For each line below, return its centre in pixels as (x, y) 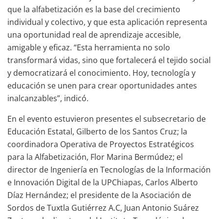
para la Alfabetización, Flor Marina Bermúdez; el (95, 157)
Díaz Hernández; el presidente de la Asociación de (99, 195)
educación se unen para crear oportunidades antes (102, 85)
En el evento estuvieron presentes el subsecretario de (107, 119)
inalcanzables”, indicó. (48, 98)
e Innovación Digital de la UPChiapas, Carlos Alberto (103, 182)
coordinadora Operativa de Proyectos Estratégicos (101, 144)
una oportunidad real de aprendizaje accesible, (94, 34)
